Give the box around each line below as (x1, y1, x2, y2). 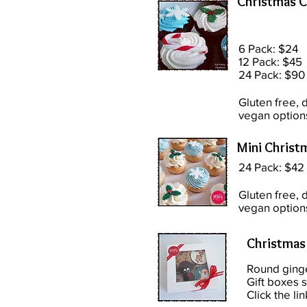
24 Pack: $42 (238, 160, 304, 173)
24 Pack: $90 (238, 68, 305, 81)
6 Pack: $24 (238, 42, 298, 55)
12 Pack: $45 (238, 55, 302, 68)
